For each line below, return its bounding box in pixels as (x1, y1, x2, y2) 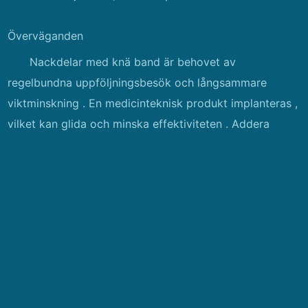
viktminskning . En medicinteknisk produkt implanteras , (8, 96, 298, 110)
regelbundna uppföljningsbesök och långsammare (8, 76, 267, 89)
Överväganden (8, 29, 84, 43)
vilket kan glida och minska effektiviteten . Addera (8, 117, 270, 131)
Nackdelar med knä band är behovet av (30, 55, 236, 69)
